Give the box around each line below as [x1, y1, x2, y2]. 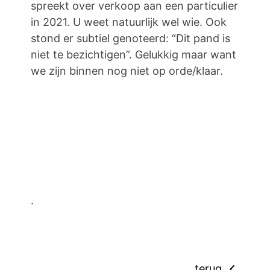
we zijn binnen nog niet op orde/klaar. [31, 64, 223, 77]
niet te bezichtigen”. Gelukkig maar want [31, 48, 236, 61]
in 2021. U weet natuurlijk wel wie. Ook [31, 16, 227, 28]
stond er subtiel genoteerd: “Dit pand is [31, 32, 230, 45]
